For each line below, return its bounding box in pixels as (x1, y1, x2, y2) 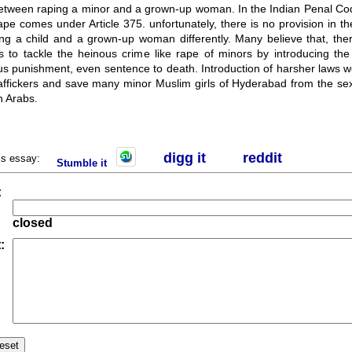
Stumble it (56, 156, 107, 169)
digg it (163, 149, 206, 166)
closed (12, 215, 53, 229)
